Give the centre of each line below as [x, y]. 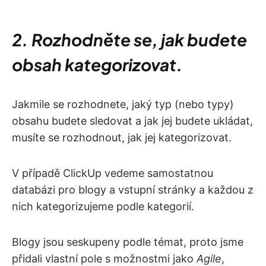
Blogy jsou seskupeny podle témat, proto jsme [128, 242]
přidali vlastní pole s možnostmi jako [104, 258]
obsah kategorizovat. [97, 64]
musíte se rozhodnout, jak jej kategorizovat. [122, 137]
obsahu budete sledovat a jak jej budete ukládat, [132, 121]
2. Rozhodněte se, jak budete [129, 39]
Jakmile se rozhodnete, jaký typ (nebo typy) [123, 104]
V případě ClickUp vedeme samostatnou [113, 173]
